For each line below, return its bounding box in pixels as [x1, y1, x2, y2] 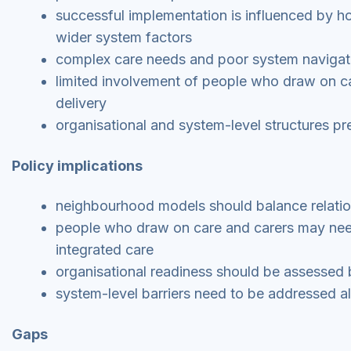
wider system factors [56, 29, 192, 45]
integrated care [56, 241, 154, 258]
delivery [56, 95, 107, 111]
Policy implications [12, 157, 143, 174]
